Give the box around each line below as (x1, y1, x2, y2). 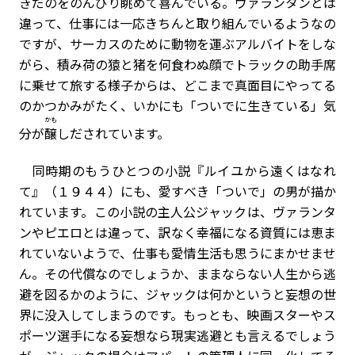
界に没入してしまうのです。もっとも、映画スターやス (19, 305, 336, 324)
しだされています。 (57, 124, 170, 143)
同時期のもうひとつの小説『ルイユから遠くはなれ (19, 161, 336, 180)
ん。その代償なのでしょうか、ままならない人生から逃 (19, 264, 336, 283)
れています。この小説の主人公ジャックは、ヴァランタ (19, 202, 336, 221)
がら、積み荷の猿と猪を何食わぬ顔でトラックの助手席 (19, 55, 336, 74)
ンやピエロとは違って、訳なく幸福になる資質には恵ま (19, 223, 336, 242)
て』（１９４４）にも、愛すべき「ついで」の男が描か (19, 181, 336, 200)
